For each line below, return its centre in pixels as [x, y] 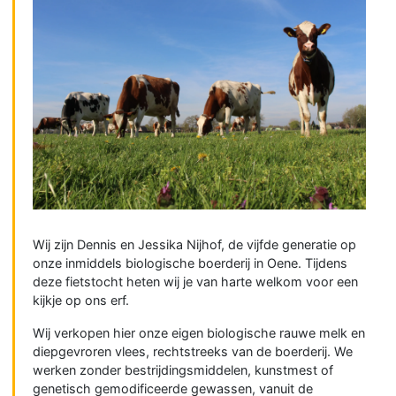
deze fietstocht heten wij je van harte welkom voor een [196, 282]
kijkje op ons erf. [81, 300]
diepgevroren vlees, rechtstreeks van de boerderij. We [193, 351]
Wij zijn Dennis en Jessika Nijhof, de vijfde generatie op [195, 244]
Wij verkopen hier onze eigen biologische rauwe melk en [199, 333]
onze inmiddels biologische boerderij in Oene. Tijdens [190, 263]
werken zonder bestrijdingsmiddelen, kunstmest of [183, 370]
